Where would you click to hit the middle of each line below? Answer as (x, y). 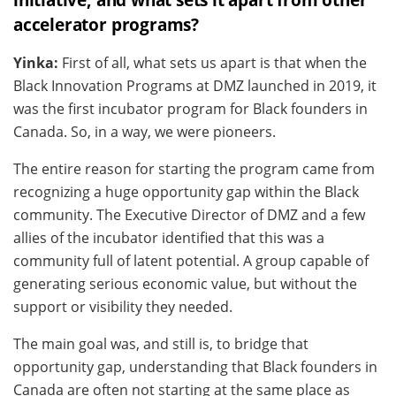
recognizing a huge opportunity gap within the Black (186, 192)
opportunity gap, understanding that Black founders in (195, 367)
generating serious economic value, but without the (185, 284)
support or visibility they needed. (123, 307)
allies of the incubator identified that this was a (169, 238)
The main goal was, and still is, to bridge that (161, 344)
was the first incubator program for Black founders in (190, 109)
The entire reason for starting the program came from (194, 169)
